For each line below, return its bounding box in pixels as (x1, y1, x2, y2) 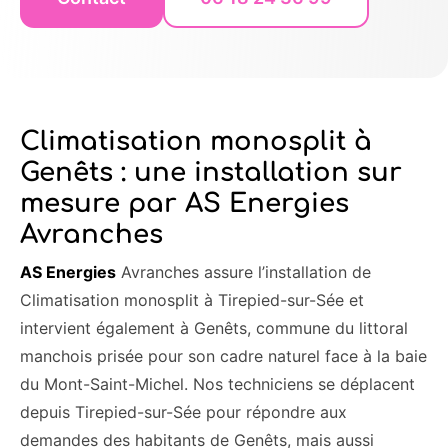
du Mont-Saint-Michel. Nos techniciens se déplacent (20, 373, 415, 394)
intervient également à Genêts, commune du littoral (20, 317, 408, 338)
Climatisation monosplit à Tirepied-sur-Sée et (20, 289, 364, 310)
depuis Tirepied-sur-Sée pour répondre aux (20, 401, 347, 422)
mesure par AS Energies (20, 188, 349, 218)
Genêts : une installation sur (20, 157, 402, 187)
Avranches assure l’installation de (116, 261, 371, 282)
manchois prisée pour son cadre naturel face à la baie (20, 345, 427, 366)
